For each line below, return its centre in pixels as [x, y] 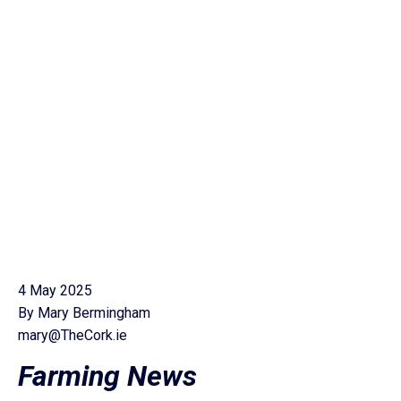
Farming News [107, 376]
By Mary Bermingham [84, 313]
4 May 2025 [55, 290]
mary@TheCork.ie [73, 335]
